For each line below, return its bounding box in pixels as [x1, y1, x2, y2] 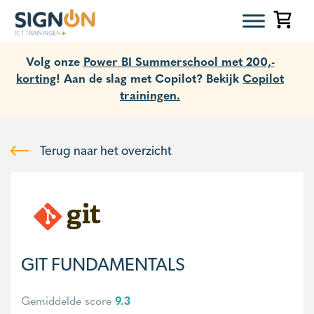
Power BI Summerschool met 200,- [83, 52, 275, 69]
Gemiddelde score [21, 292, 115, 308]
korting [16, 69, 56, 86]
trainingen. [120, 86, 180, 103]
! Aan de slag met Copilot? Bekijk [56, 69, 243, 86]
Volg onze [25, 52, 83, 69]
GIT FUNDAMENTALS [21, 253, 185, 275]
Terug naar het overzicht [37, 143, 172, 158]
